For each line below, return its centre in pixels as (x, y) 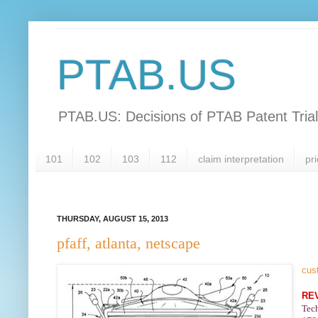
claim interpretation (241, 159)
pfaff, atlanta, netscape (128, 243)
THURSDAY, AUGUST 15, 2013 (113, 218)
